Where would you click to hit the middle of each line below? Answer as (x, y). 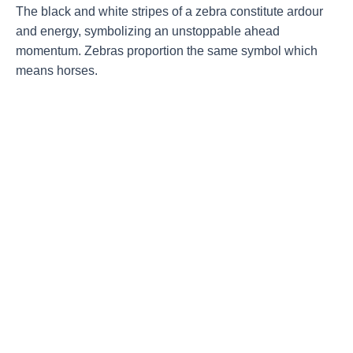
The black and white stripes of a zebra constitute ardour (169, 11)
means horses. (57, 70)
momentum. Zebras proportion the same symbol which (167, 50)
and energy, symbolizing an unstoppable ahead (148, 31)
